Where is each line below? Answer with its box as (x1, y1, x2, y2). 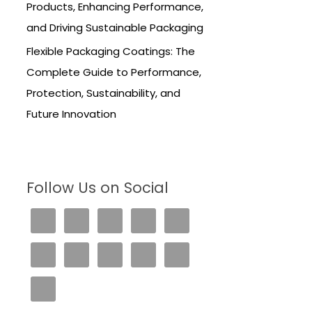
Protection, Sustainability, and (26, 85, 180, 100)
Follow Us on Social (26, 177, 169, 198)
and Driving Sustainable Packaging (26, 19, 203, 35)
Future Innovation (26, 106, 116, 121)
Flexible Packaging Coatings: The (26, 43, 195, 58)
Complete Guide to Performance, (26, 64, 201, 79)
